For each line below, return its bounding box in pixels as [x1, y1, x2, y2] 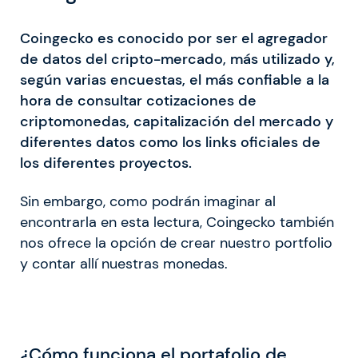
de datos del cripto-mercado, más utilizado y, [20, 50, 335, 68]
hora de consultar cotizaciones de [20, 91, 257, 109]
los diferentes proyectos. [20, 153, 192, 172]
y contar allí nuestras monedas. [20, 254, 228, 272]
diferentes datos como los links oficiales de [20, 133, 320, 151]
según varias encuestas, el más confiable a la [20, 70, 329, 89]
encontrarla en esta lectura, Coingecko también [20, 213, 334, 231]
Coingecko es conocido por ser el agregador [20, 29, 328, 47]
